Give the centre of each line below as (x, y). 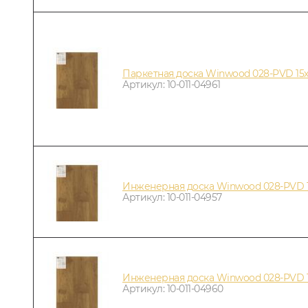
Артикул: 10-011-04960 (173, 288)
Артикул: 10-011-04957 (172, 197)
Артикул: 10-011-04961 (172, 84)
